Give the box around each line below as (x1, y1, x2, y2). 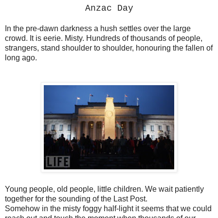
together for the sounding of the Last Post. (5, 195, 147, 203)
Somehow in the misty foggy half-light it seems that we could (5, 204, 212, 213)
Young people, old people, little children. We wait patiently (5, 185, 204, 194)
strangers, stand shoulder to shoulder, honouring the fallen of (5, 44, 213, 53)
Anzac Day (85, 3, 133, 14)
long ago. (5, 54, 37, 62)
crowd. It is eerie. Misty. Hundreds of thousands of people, (5, 34, 202, 43)
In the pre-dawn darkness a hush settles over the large (5, 24, 191, 33)
